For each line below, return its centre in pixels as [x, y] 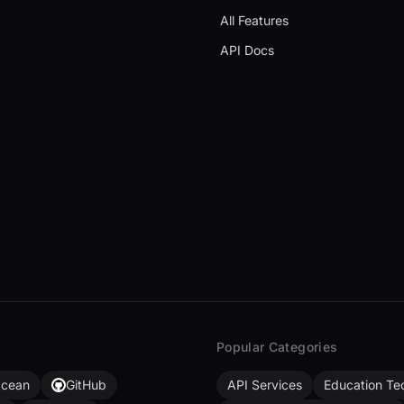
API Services [265, 385]
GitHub [86, 385]
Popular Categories [277, 347]
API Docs [247, 50]
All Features [254, 20]
